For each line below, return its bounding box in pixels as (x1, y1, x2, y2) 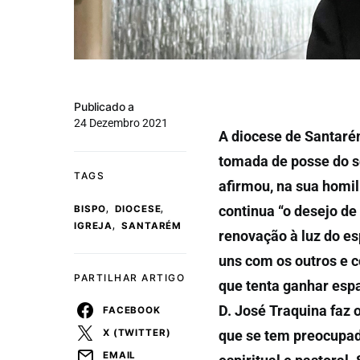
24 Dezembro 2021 (74, 117, 168, 129)
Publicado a (74, 100, 135, 113)
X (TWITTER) (103, 326, 171, 338)
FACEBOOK (103, 304, 161, 316)
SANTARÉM (121, 220, 182, 231)
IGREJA (74, 220, 113, 231)
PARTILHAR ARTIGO (74, 272, 185, 284)
